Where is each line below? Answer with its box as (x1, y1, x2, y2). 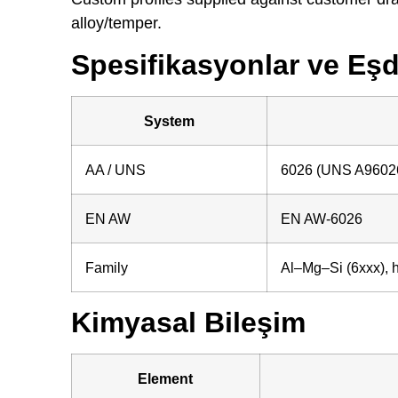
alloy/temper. (70, 13, 162, 32)
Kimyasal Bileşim (70, 306, 306, 339)
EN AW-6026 (280, 211, 362, 227)
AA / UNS (84, 162, 146, 179)
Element (138, 370, 194, 387)
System (143, 113, 195, 130)
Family (84, 259, 128, 276)
